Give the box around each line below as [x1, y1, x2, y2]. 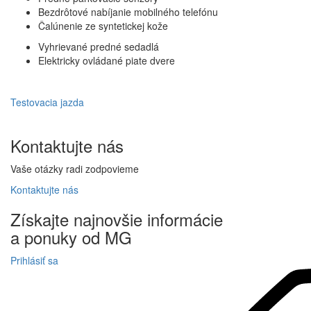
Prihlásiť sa [10, 253, 58, 267]
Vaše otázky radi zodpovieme [10, 161, 139, 176]
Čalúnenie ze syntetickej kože [38, 18, 168, 33]
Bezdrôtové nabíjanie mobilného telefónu [38, 4, 218, 19]
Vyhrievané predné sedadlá [38, 39, 159, 53]
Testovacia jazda [10, 94, 84, 109]
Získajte [10, 206, 69, 231]
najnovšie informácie [69, 206, 223, 231]
